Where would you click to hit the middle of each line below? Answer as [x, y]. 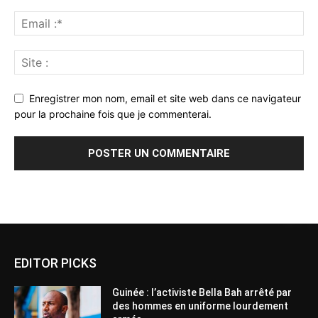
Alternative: [40, 193]
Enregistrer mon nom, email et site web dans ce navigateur [165, 98]
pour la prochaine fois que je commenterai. [113, 114]
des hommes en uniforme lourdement [201, 306]
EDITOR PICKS [55, 263]
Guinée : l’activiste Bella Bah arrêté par [202, 293]
